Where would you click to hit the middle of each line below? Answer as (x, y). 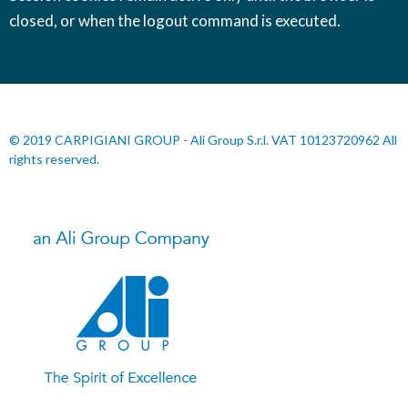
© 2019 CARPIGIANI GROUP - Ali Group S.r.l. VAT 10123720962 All (203, 140)
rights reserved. (54, 159)
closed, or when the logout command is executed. (175, 20)
